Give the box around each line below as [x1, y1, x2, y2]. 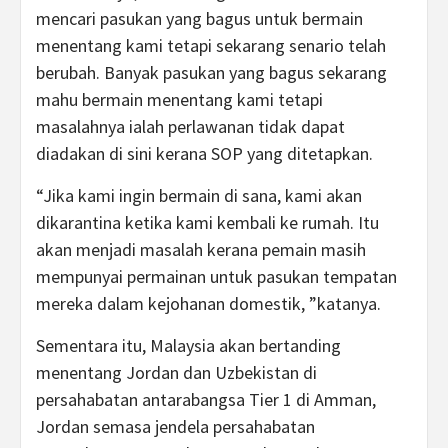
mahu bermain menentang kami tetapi [36, 87, 323, 111]
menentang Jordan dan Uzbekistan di [36, 360, 317, 384]
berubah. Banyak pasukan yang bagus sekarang [36, 60, 387, 84]
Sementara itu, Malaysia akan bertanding [36, 333, 341, 357]
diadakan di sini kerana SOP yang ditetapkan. [36, 141, 373, 165]
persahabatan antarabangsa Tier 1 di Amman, [36, 387, 376, 411]
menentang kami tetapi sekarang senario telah [36, 33, 386, 57]
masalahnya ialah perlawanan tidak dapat [36, 114, 345, 138]
